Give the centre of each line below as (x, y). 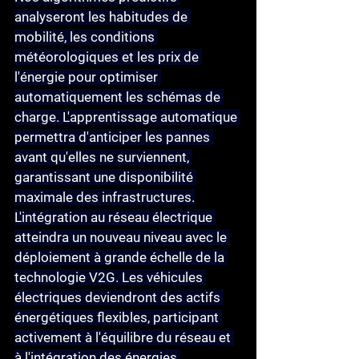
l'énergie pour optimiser (88, 77)
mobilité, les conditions (86, 37)
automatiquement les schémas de (119, 97)
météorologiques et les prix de (108, 57)
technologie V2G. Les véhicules (110, 278)
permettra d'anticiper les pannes (114, 137)
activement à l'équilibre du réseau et (124, 338)
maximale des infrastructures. (105, 198)
